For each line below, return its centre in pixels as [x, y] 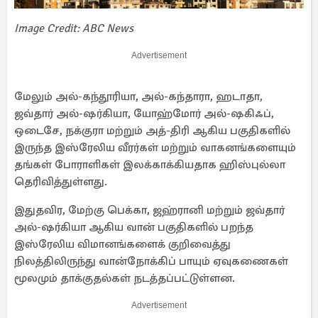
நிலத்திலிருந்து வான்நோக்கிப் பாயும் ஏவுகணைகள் [151, 261]
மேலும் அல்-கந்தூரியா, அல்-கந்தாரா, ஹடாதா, [138, 97]
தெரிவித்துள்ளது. [61, 182]
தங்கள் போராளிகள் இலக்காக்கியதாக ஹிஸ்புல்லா [150, 165]
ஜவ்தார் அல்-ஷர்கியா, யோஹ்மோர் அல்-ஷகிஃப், [144, 114]
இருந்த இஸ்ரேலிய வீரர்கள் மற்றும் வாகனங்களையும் [155, 148]
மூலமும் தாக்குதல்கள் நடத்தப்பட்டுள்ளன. [125, 278]
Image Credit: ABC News [74, 28]
